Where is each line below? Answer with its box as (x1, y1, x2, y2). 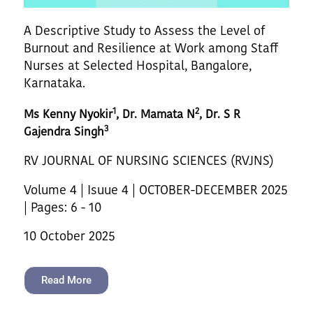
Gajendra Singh (24, 122, 104, 140)
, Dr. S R (199, 105, 240, 122)
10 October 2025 (24, 226, 115, 245)
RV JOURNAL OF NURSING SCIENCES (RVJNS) (24, 151, 274, 169)
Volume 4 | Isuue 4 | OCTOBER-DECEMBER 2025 (24, 180, 288, 198)
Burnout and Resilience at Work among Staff (24, 38, 278, 57)
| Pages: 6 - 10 (24, 198, 101, 216)
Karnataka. (24, 73, 85, 92)
